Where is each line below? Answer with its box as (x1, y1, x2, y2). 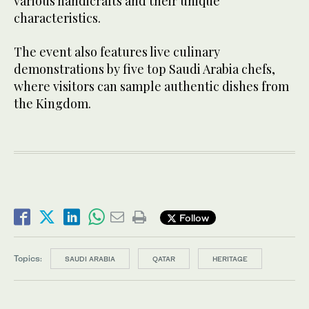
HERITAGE (212, 255, 248, 263)
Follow (177, 211, 209, 223)
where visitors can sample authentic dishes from (14, 78, 289, 95)
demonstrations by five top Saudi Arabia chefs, (14, 61, 275, 78)
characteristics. (14, 10, 101, 27)
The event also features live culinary (14, 43, 220, 61)
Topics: (14, 253, 42, 264)
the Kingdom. (14, 95, 91, 112)
